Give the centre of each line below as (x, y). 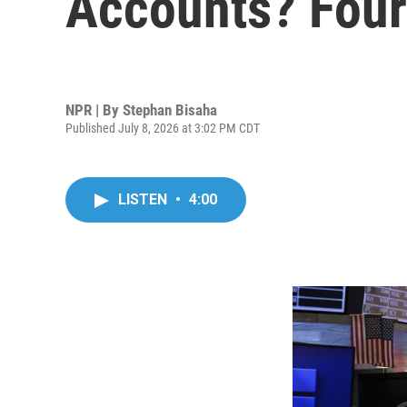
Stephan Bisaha (170, 109)
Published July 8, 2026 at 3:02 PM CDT (163, 128)
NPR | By (94, 109)
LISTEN (144, 199)
